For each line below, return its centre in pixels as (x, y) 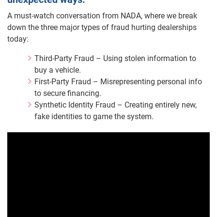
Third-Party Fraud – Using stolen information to (115, 59)
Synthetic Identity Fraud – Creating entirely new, (116, 105)
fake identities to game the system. (94, 117)
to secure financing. (68, 93)
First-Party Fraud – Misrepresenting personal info (118, 82)
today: (18, 39)
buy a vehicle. (59, 70)
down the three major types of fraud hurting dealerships (102, 28)
